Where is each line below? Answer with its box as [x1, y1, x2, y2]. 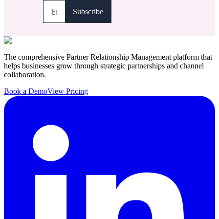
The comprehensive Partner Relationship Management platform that [4, 52, 212, 61]
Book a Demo [4, 87, 47, 95]
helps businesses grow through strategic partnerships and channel [4, 61, 204, 70]
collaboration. [4, 70, 46, 79]
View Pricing [47, 87, 88, 95]
